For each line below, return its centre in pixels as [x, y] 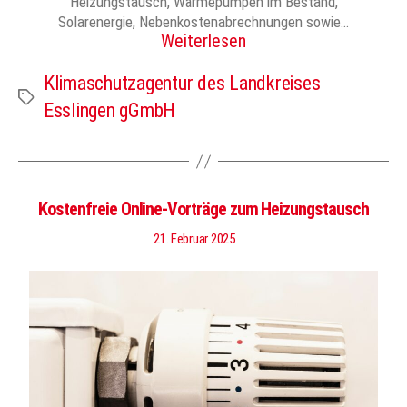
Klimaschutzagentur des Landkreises [182, 84]
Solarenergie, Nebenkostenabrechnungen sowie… [203, 22]
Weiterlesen [203, 41]
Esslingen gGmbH [110, 111]
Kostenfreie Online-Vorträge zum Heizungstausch [203, 209]
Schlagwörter [51, 95]
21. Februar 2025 [194, 239]
